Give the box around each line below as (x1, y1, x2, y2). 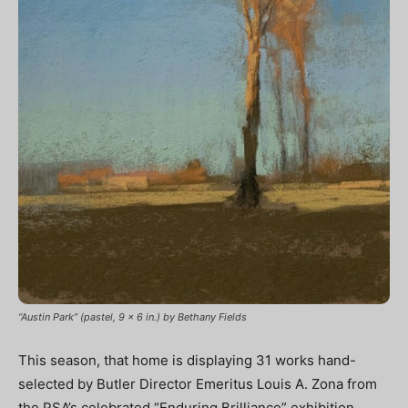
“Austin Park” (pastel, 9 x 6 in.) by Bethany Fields (18, 310, 247, 323)
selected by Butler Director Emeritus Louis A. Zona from (18, 374, 377, 393)
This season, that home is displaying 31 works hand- (18, 351, 356, 369)
